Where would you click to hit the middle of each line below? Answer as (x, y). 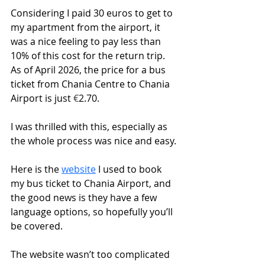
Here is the (36, 169)
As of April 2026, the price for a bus (89, 70)
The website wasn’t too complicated (91, 255)
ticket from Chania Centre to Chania (91, 84)
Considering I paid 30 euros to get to (93, 13)
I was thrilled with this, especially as (90, 127)
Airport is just (42, 98)
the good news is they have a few (85, 198)
